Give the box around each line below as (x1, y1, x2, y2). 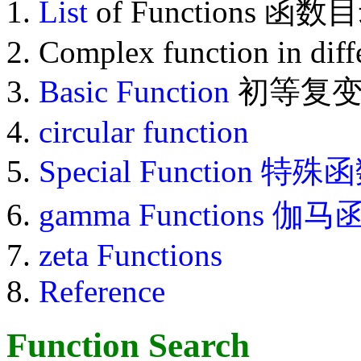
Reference (39, 274, 165, 309)
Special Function (39, 154, 253, 189)
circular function (39, 114, 249, 150)
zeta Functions (39, 238, 222, 273)
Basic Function (39, 74, 230, 110)
